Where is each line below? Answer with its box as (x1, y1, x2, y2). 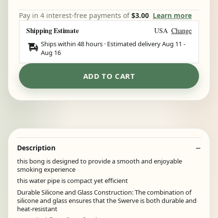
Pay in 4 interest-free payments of (19, 10, 131, 20)
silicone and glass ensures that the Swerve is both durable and (17, 196, 197, 205)
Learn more (153, 10, 192, 20)
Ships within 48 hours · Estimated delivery (41, 39, 162, 48)
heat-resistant (17, 204, 57, 213)
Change (171, 25, 192, 35)
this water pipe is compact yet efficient (17, 176, 128, 185)
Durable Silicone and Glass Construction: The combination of (17, 187, 191, 197)
